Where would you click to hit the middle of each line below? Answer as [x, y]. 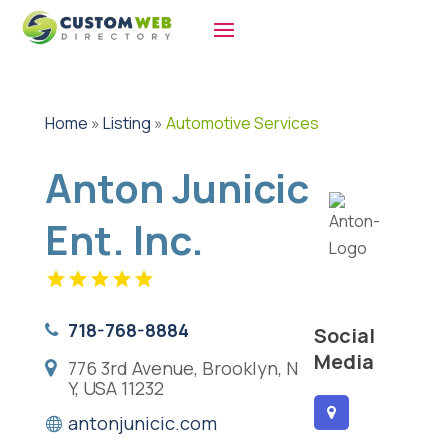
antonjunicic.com [142, 423]
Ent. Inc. [124, 240]
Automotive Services [242, 123]
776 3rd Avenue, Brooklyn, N [182, 368]
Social [344, 335]
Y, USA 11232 [115, 388]
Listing [126, 123]
